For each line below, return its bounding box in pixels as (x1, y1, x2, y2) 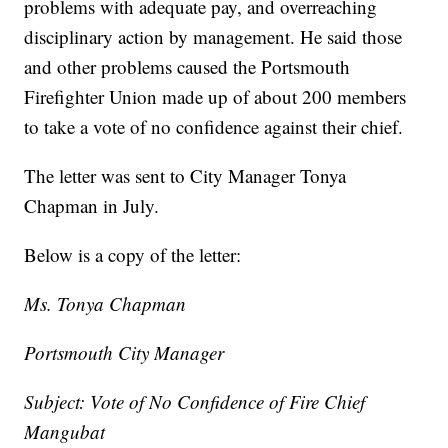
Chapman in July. (24, 192, 160, 218)
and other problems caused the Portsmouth (24, 53, 351, 79)
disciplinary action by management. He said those (24, 23, 403, 49)
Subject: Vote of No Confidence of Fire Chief (24, 388, 366, 414)
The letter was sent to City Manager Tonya (24, 162, 347, 188)
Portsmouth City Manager (24, 339, 225, 365)
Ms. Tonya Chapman (24, 290, 187, 316)
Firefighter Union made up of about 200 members (24, 83, 407, 109)
